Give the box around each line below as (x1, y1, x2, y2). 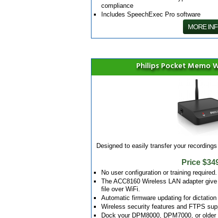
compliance (101, 2, 133, 9)
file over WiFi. (101, 185, 140, 193)
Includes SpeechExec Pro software (101, 11, 200, 18)
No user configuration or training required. (101, 169, 217, 176)
